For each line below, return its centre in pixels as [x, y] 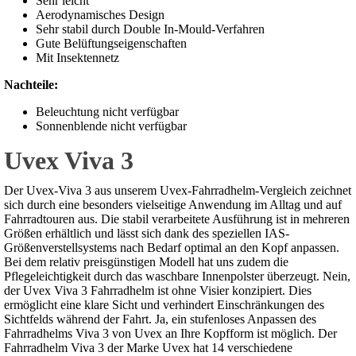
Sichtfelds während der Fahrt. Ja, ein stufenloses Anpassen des [160, 319]
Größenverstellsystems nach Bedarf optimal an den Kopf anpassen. [172, 248]
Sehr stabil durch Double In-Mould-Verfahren [150, 29]
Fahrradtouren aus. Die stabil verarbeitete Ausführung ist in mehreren [177, 219]
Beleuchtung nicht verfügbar [107, 112]
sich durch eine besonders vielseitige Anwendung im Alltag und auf [173, 205]
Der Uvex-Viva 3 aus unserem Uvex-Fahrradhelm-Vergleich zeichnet [178, 191]
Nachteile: [31, 85]
